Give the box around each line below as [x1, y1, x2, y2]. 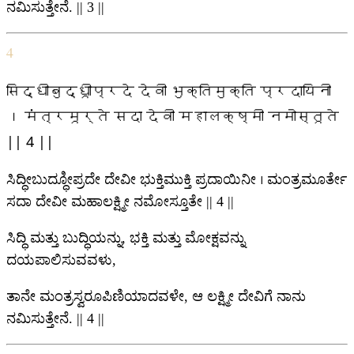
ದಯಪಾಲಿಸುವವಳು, [6, 252, 116, 269]
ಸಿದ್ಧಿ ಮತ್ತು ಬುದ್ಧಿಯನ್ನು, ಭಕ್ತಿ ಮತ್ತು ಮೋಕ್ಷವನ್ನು [6, 230, 245, 247]
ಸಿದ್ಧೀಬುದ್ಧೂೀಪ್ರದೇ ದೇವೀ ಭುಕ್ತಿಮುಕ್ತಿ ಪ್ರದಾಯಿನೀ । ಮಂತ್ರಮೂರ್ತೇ [6, 171, 347, 188]
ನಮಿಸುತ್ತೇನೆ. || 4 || [6, 311, 104, 327]
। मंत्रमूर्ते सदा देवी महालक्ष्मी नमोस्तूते [6, 107, 339, 126]
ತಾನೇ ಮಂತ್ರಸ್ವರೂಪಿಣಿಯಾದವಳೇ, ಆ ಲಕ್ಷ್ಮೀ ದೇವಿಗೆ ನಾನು [6, 288, 306, 305]
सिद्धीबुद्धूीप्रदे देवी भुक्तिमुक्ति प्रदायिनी [6, 81, 331, 101]
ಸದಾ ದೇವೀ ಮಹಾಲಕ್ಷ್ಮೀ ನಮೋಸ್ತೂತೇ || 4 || [6, 194, 234, 210]
